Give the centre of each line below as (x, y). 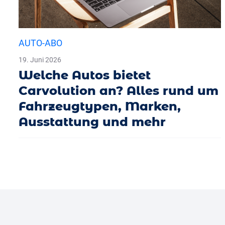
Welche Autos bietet (85, 75)
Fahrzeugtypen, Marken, (100, 106)
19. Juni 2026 (40, 60)
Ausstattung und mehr (92, 122)
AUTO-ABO (40, 43)
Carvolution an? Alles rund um (119, 90)
